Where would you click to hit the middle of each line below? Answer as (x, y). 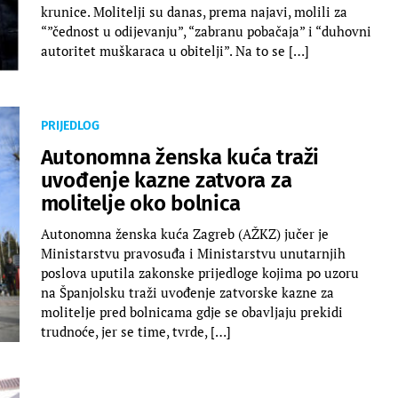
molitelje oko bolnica (140, 203)
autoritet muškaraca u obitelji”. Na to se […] (175, 50)
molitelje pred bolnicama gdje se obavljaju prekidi (191, 311)
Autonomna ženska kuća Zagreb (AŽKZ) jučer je (184, 233)
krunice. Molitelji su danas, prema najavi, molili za (194, 11)
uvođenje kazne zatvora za (166, 180)
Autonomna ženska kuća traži (180, 157)
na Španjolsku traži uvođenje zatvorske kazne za (187, 292)
